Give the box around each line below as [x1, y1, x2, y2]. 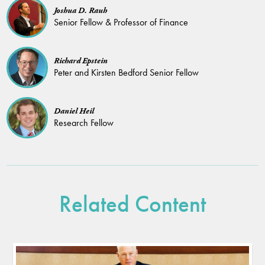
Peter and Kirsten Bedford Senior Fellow [54, 66, 199, 79]
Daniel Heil [54, 106, 94, 117]
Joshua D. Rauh [54, 5, 107, 17]
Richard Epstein [54, 56, 108, 67]
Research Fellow [54, 117, 114, 130]
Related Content [59, 189, 206, 219]
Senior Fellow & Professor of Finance [54, 16, 188, 29]
